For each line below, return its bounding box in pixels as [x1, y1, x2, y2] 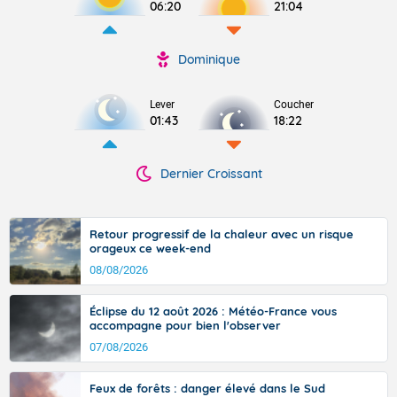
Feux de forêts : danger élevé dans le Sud [90, 381, 325, 395]
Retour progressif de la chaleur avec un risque [90, 227, 354, 241]
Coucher [274, 98, 314, 111]
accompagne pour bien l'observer [90, 318, 281, 332]
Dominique [178, 51, 240, 67]
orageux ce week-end [90, 241, 211, 255]
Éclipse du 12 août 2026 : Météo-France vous [90, 304, 337, 318]
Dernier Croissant [160, 166, 262, 182]
